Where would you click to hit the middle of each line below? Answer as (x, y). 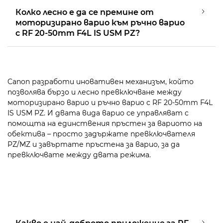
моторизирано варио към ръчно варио (100, 22)
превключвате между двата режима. (79, 155)
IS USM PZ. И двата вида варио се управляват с (98, 113)
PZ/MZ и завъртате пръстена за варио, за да (94, 144)
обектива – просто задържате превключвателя (101, 134)
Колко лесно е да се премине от (85, 12)
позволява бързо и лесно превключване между (95, 92)
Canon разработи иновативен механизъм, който (101, 81)
